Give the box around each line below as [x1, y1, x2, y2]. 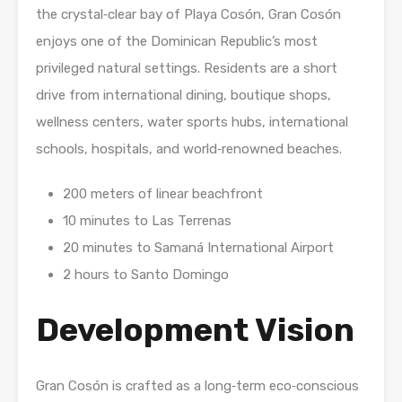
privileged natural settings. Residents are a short [36, 59, 337, 76]
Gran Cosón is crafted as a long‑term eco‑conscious [36, 377, 359, 394]
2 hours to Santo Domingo [63, 266, 229, 283]
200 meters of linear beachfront [63, 185, 263, 202]
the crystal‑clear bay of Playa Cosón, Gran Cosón [36, 5, 341, 22]
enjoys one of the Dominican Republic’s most [36, 32, 318, 49]
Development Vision [36, 310, 354, 349]
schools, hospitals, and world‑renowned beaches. [36, 140, 342, 157]
